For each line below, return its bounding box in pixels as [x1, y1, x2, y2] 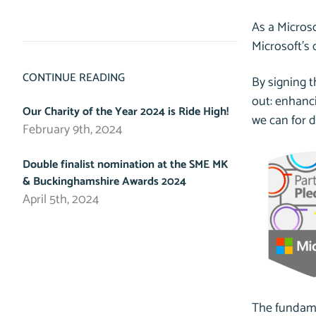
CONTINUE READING [23, 68, 126, 87]
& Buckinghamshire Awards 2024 [23, 172, 187, 191]
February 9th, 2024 [23, 119, 123, 140]
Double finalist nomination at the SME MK [23, 155, 229, 174]
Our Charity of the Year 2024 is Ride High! [23, 102, 229, 121]
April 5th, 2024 [23, 189, 99, 210]
